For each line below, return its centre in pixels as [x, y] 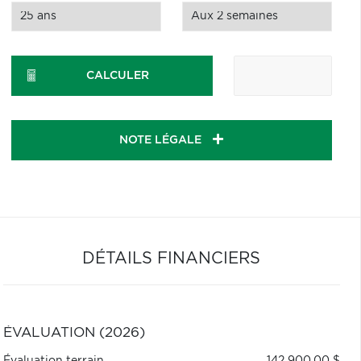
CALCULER [118, 76]
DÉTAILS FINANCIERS [172, 259]
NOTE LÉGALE [162, 140]
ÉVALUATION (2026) [74, 333]
